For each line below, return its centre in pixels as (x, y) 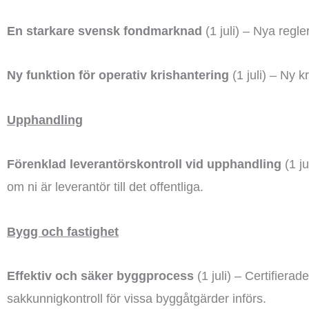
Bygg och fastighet (63, 231)
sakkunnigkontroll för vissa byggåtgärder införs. (137, 299)
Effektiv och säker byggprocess (100, 276)
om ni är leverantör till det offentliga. (105, 187)
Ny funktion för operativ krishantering (118, 75)
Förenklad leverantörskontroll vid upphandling (144, 164)
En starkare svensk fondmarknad (104, 31)
